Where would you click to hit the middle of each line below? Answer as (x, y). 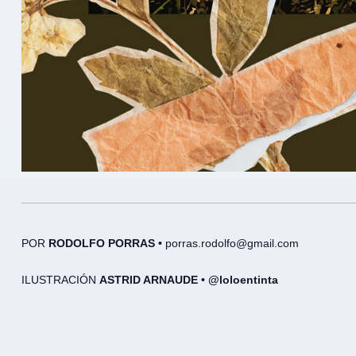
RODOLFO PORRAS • (107, 243)
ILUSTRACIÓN (60, 279)
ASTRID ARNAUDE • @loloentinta (189, 279)
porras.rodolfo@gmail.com (232, 243)
